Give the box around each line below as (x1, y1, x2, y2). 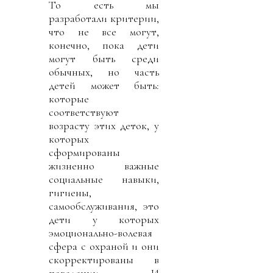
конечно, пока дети (49, 38, 159, 52)
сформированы (49, 145, 120, 159)
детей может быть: (49, 78, 159, 92)
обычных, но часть (49, 65, 159, 79)
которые (49, 91, 89, 105)
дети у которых (49, 212, 159, 226)
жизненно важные (49, 158, 159, 172)
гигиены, (49, 185, 91, 199)
